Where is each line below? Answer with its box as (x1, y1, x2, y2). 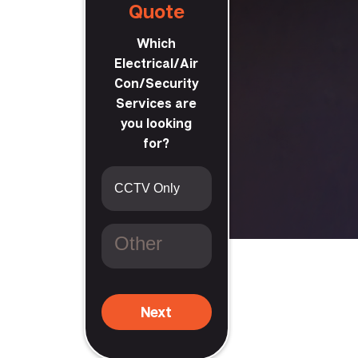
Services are (116, 94, 197, 111)
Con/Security (113, 74, 199, 91)
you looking (121, 114, 193, 131)
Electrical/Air (114, 54, 199, 71)
